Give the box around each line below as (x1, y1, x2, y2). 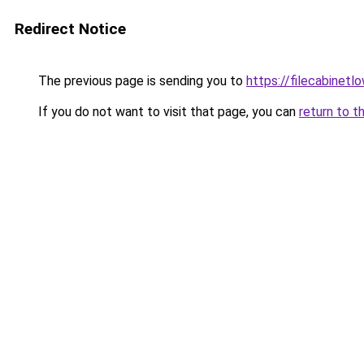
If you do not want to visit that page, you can (35, 104, 299, 119)
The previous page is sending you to (35, 73, 246, 89)
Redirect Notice (15, 19, 126, 38)
